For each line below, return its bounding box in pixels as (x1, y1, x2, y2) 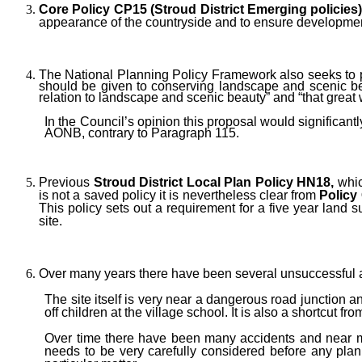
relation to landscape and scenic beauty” (39, 90, 273, 105)
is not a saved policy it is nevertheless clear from (39, 187, 320, 202)
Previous (39, 175, 94, 189)
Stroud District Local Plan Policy (93, 175, 297, 189)
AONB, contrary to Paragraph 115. (44, 126, 240, 141)
